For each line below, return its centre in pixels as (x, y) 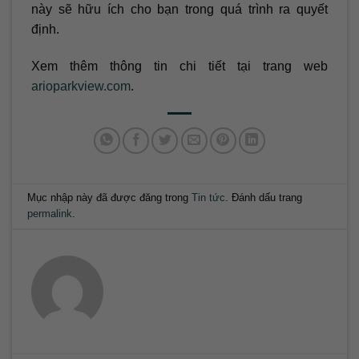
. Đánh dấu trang (264, 197)
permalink (50, 213)
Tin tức (209, 197)
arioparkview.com (81, 86)
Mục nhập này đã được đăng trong (110, 197)
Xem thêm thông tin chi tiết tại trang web (179, 66)
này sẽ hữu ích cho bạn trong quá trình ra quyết (179, 9)
